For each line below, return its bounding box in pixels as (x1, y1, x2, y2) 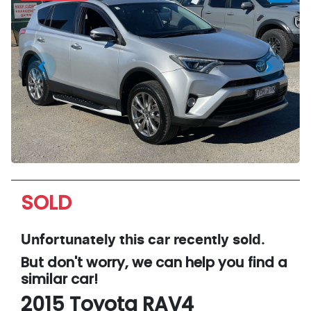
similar (21, 269, 71, 289)
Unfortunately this (21, 233, 148, 247)
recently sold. (170, 233, 265, 247)
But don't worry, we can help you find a (21, 252, 287, 272)
